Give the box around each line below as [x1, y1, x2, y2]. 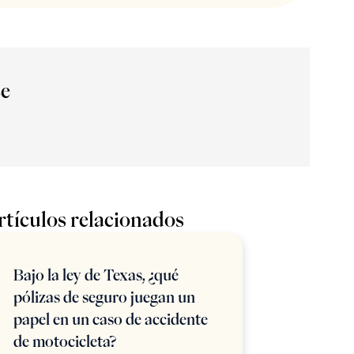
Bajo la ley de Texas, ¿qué [13, 268, 179, 282]
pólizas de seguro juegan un [13, 290, 195, 304]
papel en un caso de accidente [13, 312, 208, 326]
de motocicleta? [13, 334, 116, 348]
